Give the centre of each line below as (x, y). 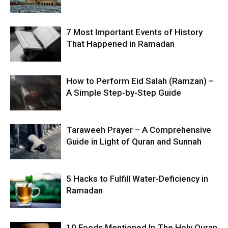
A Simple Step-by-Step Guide (124, 92)
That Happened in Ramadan (120, 44)
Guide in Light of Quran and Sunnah (134, 141)
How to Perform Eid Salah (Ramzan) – (140, 81)
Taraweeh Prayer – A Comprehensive (139, 130)
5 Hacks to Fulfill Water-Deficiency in (137, 178)
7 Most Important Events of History (134, 32)
